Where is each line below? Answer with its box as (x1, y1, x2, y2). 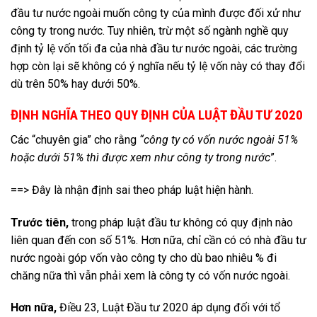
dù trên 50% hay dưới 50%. (11, 76, 143, 91)
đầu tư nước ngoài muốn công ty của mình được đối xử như (11, 6, 301, 20)
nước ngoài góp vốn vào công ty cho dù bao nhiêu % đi (11, 250, 277, 265)
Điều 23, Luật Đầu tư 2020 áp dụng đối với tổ (59, 301, 280, 315)
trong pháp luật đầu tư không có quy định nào (69, 215, 293, 229)
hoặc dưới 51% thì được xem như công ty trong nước (11, 151, 270, 165)
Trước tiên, (11, 215, 69, 229)
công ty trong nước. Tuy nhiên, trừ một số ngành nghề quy (11, 23, 289, 38)
